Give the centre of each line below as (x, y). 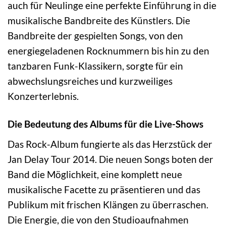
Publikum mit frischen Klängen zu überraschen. (108, 204)
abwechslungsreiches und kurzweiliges (90, 81)
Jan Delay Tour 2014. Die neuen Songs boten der (110, 159)
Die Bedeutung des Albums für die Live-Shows (105, 124)
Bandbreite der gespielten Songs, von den (95, 35)
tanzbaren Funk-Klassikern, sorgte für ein (95, 66)
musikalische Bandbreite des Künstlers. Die (99, 20)
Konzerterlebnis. (43, 96)
